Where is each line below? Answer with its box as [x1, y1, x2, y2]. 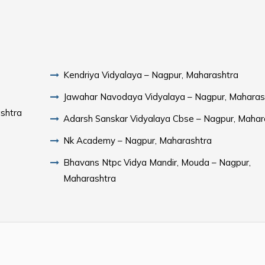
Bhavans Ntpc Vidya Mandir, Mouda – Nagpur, [63, 156, 251, 168]
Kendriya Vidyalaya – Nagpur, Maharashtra [63, 69, 239, 80]
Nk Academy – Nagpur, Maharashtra [63, 134, 212, 146]
